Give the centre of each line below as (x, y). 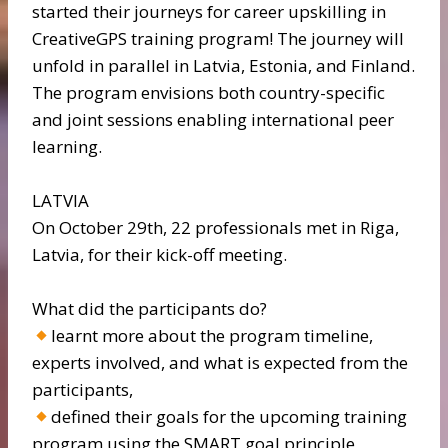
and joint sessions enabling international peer (213, 119)
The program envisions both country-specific (208, 92)
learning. (67, 146)
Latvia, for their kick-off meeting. (159, 254)
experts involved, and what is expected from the (220, 362)
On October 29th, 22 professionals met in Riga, (215, 227)
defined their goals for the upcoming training (229, 416)
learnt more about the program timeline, (212, 335)
